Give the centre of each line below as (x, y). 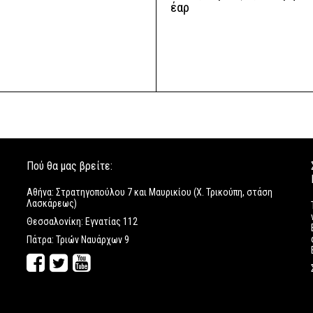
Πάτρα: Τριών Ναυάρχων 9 (78, 240)
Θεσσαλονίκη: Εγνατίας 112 (82, 221)
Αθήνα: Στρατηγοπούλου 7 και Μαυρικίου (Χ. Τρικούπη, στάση (150, 192)
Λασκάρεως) (52, 203)
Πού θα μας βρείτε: (70, 166)
